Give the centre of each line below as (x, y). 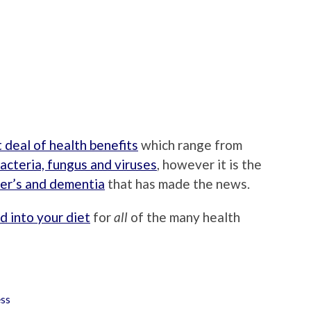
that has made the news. (177, 183)
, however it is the (209, 164)
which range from (190, 144)
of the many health (185, 217)
